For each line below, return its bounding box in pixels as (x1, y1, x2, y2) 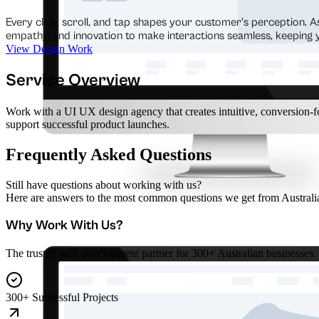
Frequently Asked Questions (6, 145, 211, 164)
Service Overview (6, 70, 140, 90)
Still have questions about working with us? (6, 178, 202, 191)
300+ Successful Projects (6, 291, 118, 303)
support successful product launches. (6, 117, 169, 130)
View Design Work (6, 42, 93, 55)
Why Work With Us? (6, 218, 123, 234)
